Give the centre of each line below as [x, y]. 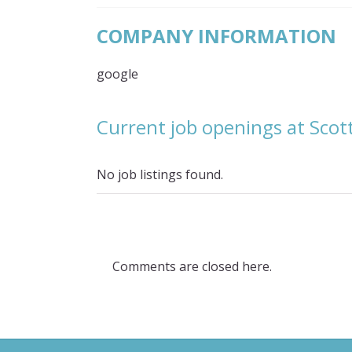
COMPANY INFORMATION [217, 36]
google [118, 74]
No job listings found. [160, 174]
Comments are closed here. [192, 266]
